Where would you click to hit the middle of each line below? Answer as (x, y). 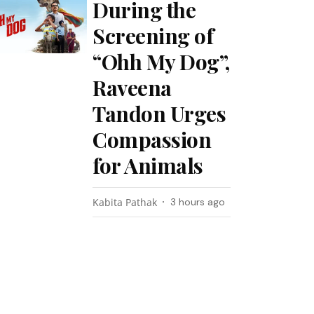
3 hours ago (198, 202)
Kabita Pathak (125, 202)
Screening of (153, 36)
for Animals (148, 165)
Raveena (132, 88)
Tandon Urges (159, 114)
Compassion (152, 139)
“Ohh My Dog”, (161, 62)
